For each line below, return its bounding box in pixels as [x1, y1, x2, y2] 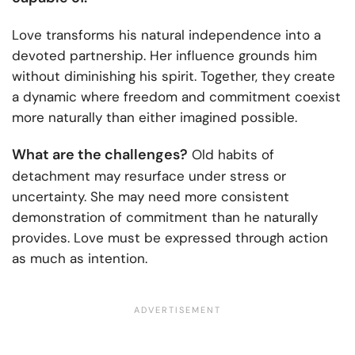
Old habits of [188, 145, 274, 163]
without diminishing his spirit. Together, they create [12, 67, 335, 85]
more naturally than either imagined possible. [12, 108, 297, 126]
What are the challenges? [12, 144, 188, 164]
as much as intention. [12, 249, 147, 267]
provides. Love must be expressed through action [12, 228, 328, 246]
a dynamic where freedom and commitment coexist [12, 87, 341, 105]
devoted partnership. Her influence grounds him [12, 46, 317, 64]
